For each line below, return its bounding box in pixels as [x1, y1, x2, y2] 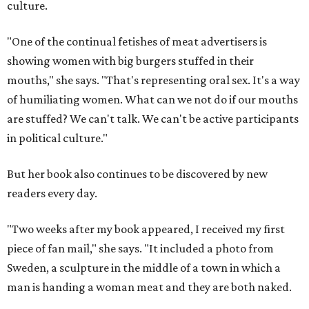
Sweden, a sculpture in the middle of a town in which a [7, 261, 281, 275]
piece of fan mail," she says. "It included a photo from [7, 241, 274, 256]
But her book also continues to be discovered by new [7, 167, 268, 181]
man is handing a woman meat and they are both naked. [7, 280, 292, 295]
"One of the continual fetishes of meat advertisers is [7, 34, 267, 49]
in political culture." [7, 131, 108, 146]
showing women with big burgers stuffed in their [7, 54, 254, 68]
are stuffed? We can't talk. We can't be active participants [7, 112, 299, 126]
